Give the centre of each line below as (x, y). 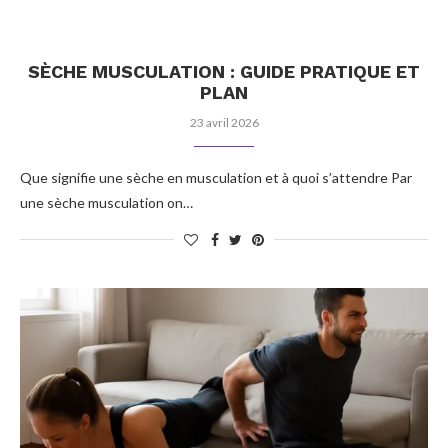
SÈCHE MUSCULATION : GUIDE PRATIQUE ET (224, 71)
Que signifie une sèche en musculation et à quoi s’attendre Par (216, 177)
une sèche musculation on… (106, 202)
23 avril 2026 (224, 122)
